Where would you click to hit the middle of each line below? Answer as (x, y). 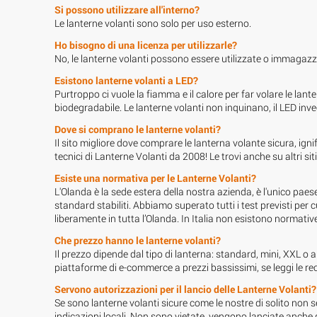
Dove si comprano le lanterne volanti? (138, 129)
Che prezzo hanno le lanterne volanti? (138, 240)
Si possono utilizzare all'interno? (127, 9)
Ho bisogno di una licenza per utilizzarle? (146, 45)
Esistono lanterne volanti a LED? (126, 80)
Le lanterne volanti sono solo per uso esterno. (153, 23)
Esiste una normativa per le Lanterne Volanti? (155, 178)
